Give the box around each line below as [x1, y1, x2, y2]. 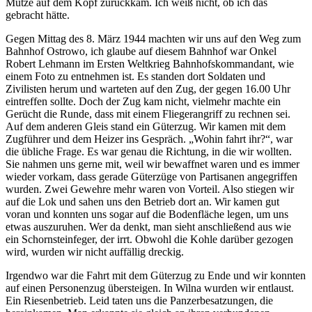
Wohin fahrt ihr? [194, 132, 265, 145]
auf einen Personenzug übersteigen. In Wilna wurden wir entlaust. [6, 281, 294, 294]
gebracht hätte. [6, 8, 70, 21]
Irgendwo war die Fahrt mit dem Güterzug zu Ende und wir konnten [6, 269, 306, 281]
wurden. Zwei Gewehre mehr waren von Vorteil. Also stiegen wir [6, 182, 294, 195]
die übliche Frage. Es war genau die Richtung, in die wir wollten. [6, 145, 292, 157]
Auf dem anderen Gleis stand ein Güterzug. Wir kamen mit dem [6, 120, 286, 132]
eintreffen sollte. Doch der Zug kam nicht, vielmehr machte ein [6, 95, 281, 107]
